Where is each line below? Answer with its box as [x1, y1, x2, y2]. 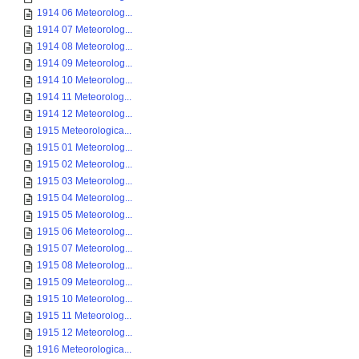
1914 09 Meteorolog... [37, 58, 132, 69]
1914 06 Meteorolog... [37, 7, 132, 18]
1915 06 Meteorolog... [37, 226, 132, 237]
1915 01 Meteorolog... [37, 142, 132, 153]
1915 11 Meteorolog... [37, 310, 131, 321]
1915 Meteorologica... [37, 125, 131, 136]
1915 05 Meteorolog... [37, 209, 132, 220]
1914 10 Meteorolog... [37, 75, 132, 86]
